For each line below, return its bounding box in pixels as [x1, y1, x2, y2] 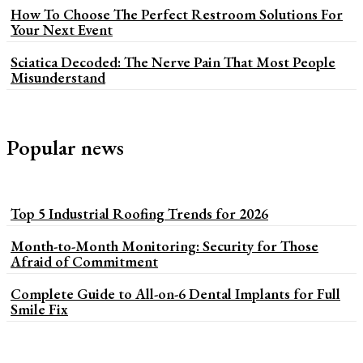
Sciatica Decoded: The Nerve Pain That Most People [11, 52, 335, 71]
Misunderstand [11, 67, 105, 87]
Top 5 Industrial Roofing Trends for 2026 [11, 203, 268, 223]
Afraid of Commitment [11, 251, 158, 271]
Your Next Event [11, 19, 113, 39]
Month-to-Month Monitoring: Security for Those [11, 236, 318, 255]
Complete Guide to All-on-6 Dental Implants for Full [11, 284, 340, 303]
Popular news [6, 133, 124, 161]
